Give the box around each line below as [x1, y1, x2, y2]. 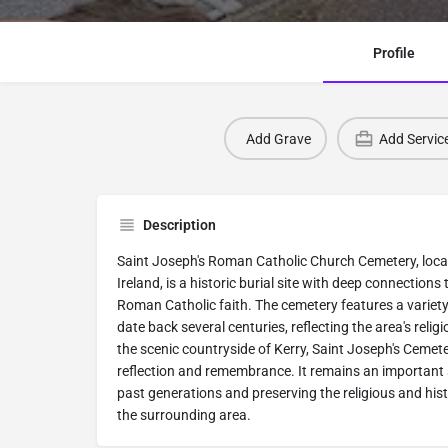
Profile [372, 45, 415, 62]
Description [143, 217, 216, 234]
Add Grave [245, 130, 311, 147]
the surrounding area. [117, 407, 251, 424]
